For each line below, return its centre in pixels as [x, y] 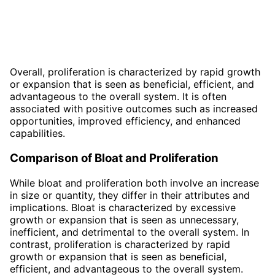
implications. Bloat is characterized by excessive [123, 207]
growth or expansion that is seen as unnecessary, [124, 219]
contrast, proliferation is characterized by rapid [120, 244]
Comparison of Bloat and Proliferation [114, 158]
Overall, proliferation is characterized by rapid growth [135, 72]
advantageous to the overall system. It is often [118, 97]
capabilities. [37, 134]
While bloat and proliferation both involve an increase [134, 183]
